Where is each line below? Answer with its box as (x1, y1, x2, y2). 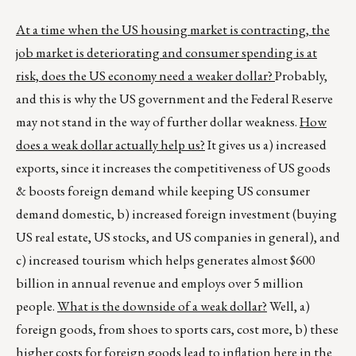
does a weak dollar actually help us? (16, 136, 205, 154)
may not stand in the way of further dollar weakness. (16, 113, 300, 131)
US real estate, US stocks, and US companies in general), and (16, 228, 340, 246)
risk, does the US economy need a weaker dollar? (16, 67, 275, 85)
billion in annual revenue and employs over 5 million (16, 274, 304, 292)
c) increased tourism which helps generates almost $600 (16, 251, 315, 269)
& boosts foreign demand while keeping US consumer (16, 182, 310, 200)
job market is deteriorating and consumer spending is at (16, 44, 317, 62)
